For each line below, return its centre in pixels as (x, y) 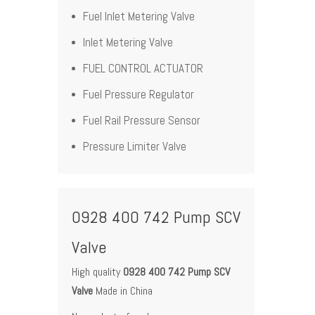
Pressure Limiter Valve (135, 146)
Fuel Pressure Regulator (139, 94)
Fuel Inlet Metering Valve (139, 16)
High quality (97, 272)
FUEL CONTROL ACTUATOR (143, 68)
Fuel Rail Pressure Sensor (142, 120)
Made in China (123, 291)
